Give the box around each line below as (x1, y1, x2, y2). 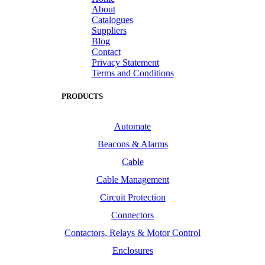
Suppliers (91, 25, 127, 35)
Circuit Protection (99, 192, 166, 203)
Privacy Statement (91, 57, 159, 67)
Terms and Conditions (91, 67, 174, 78)
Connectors (111, 210, 154, 221)
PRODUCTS (62, 92, 103, 101)
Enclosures (112, 245, 153, 256)
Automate (114, 121, 151, 132)
